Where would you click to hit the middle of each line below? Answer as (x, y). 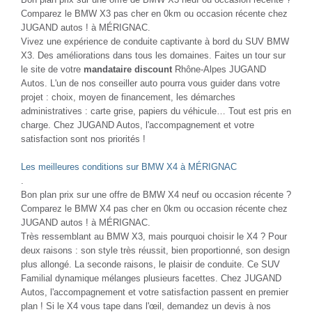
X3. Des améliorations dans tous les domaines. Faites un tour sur (153, 55)
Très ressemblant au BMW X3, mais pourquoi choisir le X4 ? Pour (154, 236)
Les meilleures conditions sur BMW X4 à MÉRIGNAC (129, 166)
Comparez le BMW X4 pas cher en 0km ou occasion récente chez (154, 208)
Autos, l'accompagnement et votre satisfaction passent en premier (155, 292)
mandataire (108, 69)
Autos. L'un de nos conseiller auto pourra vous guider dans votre (150, 83)
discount (153, 69)
